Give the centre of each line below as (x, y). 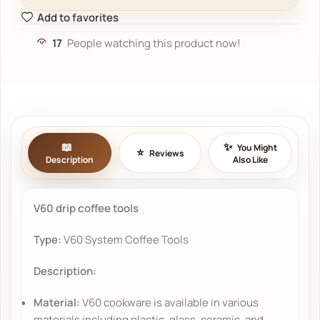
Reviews (166, 153)
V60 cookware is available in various (170, 302)
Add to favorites (77, 17)
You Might (257, 147)
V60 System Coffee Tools (125, 239)
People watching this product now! (154, 43)
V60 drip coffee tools (86, 208)
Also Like (251, 159)
